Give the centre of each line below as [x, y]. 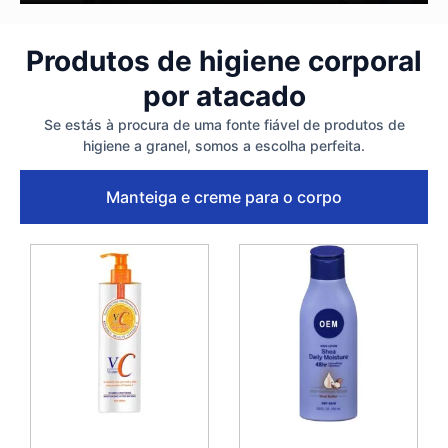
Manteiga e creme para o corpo [224, 196]
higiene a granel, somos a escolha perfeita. [224, 145]
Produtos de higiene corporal [224, 60]
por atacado [224, 95]
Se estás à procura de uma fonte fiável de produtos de [224, 124]
